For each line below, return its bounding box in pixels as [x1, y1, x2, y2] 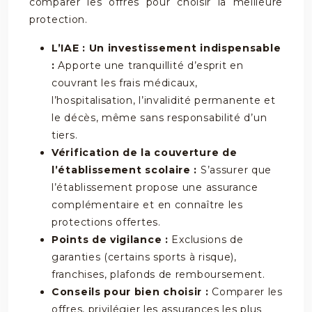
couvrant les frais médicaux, [52, 77, 198, 89]
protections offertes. [52, 216, 161, 228]
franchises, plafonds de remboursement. [52, 268, 265, 281]
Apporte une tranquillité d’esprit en [58, 59, 244, 72]
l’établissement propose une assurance [52, 181, 258, 194]
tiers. [52, 129, 78, 141]
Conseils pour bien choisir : [52, 286, 212, 298]
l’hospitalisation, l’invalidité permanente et [52, 94, 276, 107]
